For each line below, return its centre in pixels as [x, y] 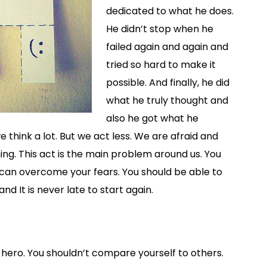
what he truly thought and [167, 100]
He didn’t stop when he [160, 29]
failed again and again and [167, 47]
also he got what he [152, 118]
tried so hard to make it [161, 65]
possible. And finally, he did [168, 83]
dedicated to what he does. [170, 11]
